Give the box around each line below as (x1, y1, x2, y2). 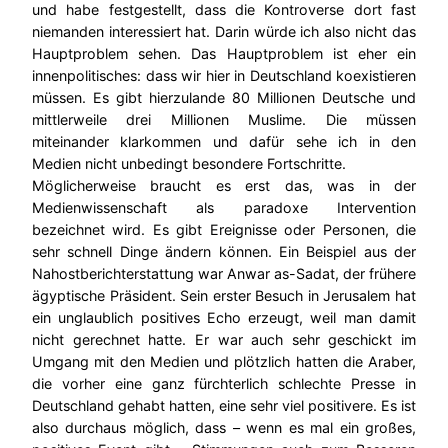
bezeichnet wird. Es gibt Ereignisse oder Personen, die (32, 221, 416, 239)
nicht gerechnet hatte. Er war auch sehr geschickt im (32, 331, 416, 349)
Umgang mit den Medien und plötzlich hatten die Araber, (32, 353, 416, 371)
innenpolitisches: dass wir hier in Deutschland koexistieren (32, 67, 416, 85)
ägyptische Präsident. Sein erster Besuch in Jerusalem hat (32, 287, 416, 305)
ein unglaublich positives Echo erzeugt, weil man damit (32, 309, 416, 327)
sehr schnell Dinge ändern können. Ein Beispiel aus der (32, 243, 416, 261)
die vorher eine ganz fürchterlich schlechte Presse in (32, 375, 416, 393)
